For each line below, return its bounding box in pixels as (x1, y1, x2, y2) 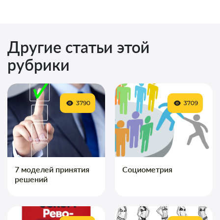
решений (15, 174, 48, 184)
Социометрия (122, 164, 172, 174)
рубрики (7, 55, 70, 74)
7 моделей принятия (15, 164, 89, 174)
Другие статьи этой (7, 37, 150, 56)
